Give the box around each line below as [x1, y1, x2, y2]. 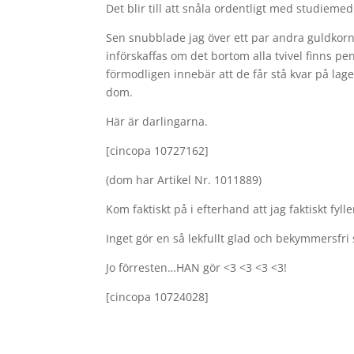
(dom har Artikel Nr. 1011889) [106, 172, 262, 187]
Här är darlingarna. [106, 114, 209, 129]
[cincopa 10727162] [106, 143, 209, 158]
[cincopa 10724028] [106, 289, 209, 304]
